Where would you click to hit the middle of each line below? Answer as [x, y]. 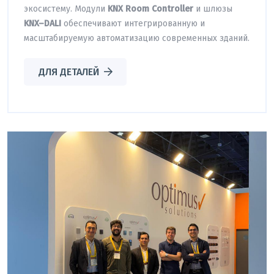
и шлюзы [213, 9]
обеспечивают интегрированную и [133, 23]
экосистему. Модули [66, 9]
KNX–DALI [43, 23]
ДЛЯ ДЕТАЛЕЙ [68, 72]
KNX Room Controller [150, 9]
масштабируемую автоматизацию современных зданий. [137, 38]
